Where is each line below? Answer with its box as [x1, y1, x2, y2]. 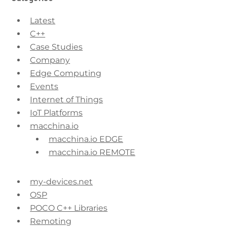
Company [30, 55, 70, 65]
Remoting [30, 216, 72, 226]
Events [30, 81, 59, 91]
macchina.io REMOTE [49, 147, 135, 157]
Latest [30, 15, 56, 25]
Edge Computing [30, 68, 102, 78]
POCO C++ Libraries [30, 203, 108, 213]
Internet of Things [30, 94, 103, 104]
